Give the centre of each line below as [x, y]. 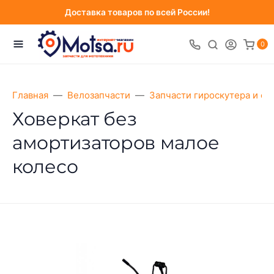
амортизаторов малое [116, 143]
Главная [30, 95]
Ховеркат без [75, 119]
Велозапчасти [99, 95]
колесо [45, 167]
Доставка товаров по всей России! [137, 12]
